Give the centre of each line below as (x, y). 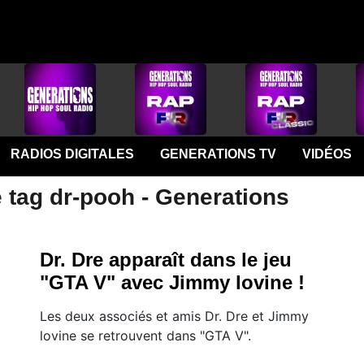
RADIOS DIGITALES (72, 154)
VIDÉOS (327, 154)
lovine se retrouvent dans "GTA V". (145, 336)
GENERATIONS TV (218, 154)
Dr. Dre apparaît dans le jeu (166, 260)
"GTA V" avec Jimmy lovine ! (172, 282)
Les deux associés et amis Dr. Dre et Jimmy (174, 316)
